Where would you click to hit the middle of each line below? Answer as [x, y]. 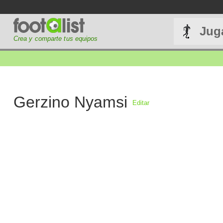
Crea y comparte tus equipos [56, 39]
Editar [141, 103]
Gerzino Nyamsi [70, 102]
